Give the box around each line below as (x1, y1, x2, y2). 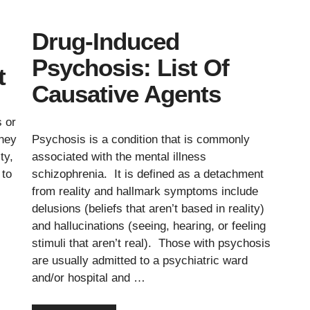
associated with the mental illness (32, 150, 206, 164)
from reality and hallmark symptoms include (32, 185, 258, 199)
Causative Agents (32, 80, 221, 108)
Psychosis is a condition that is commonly (32, 133, 250, 147)
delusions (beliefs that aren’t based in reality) (32, 202, 264, 216)
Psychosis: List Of (32, 54, 229, 82)
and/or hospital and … (32, 271, 145, 285)
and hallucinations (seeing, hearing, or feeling (32, 219, 266, 233)
